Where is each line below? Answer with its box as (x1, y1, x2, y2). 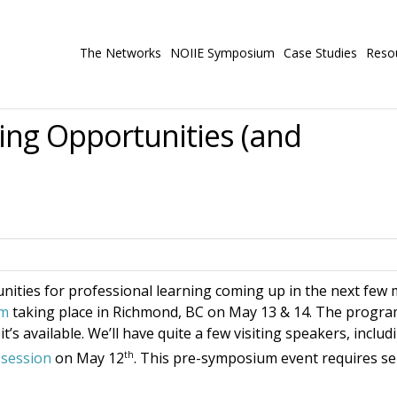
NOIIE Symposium (170, 44, 275, 61)
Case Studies (284, 44, 357, 61)
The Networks (80, 44, 161, 61)
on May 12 (51, 348, 124, 369)
